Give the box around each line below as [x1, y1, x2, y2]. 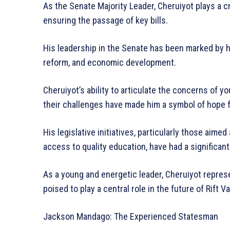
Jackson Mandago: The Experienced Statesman [43, 211, 218, 222]
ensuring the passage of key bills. [43, 15, 168, 26]
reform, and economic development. [43, 57, 176, 68]
